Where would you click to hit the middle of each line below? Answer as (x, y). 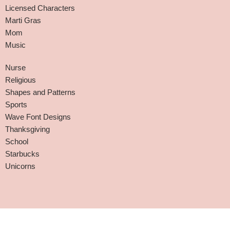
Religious (21, 80)
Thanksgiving (27, 129)
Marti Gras (23, 20)
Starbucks (22, 154)
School (17, 141)
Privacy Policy (187, 215)
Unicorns (20, 166)
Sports (16, 104)
